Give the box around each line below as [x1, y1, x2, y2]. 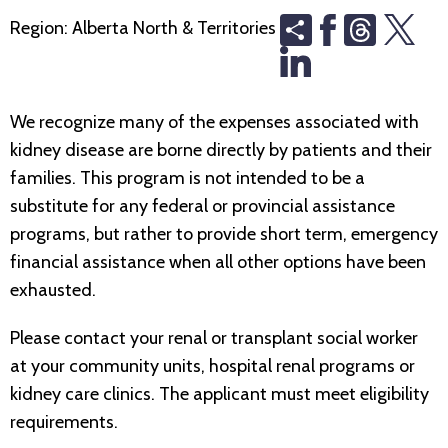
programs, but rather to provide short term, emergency [10, 223, 438, 246]
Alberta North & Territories [72, 17, 276, 40]
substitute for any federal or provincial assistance [10, 195, 395, 218]
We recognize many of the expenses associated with [10, 111, 419, 134]
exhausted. [10, 279, 96, 302]
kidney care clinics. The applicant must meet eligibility [10, 383, 429, 406]
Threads [376, 11, 441, 34]
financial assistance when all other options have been [10, 251, 426, 274]
